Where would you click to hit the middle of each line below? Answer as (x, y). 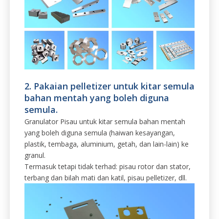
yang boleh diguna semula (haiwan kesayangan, (100, 133)
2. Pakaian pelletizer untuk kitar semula (109, 86)
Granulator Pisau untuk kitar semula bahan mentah (105, 122)
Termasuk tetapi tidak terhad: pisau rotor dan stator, (108, 167)
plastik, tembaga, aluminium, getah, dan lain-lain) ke (107, 144)
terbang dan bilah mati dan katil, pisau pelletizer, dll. (106, 178)
